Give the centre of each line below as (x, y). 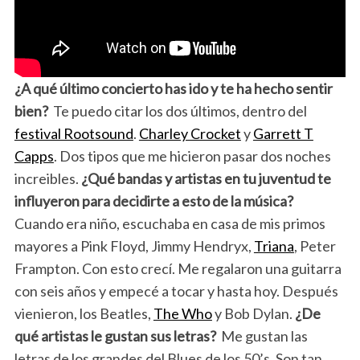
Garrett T (283, 134)
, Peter (315, 246)
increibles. (47, 179)
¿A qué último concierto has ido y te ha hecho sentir (173, 89)
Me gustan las (263, 336)
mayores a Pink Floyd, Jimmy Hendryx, (134, 246)
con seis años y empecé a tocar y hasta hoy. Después (176, 291)
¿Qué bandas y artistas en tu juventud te (206, 179)
